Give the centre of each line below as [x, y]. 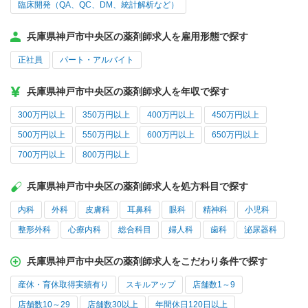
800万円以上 [106, 155]
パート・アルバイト [97, 60]
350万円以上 [106, 115]
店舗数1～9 [214, 285]
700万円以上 [42, 155]
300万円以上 [42, 115]
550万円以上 [106, 135]
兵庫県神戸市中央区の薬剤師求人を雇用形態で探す [137, 37]
